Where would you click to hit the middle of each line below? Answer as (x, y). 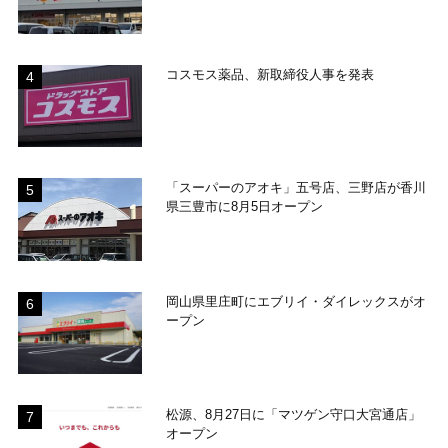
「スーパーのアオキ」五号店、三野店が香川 (296, 188)
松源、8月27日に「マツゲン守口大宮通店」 (294, 415)
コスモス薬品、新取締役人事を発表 (270, 74)
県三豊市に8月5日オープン (245, 207)
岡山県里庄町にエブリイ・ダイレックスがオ (296, 301)
